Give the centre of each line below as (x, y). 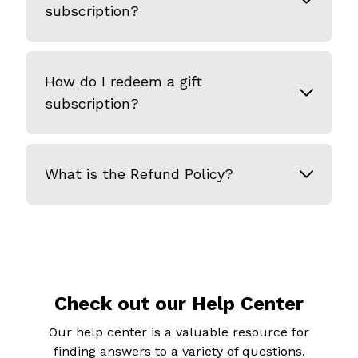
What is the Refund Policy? (139, 174)
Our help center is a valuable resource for (179, 332)
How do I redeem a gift (123, 81)
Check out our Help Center (179, 304)
